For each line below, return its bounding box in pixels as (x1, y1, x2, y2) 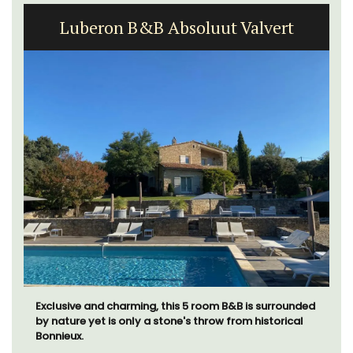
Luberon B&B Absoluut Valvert (59, 16, 294, 39)
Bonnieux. (35, 329, 84, 344)
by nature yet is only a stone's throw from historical (35, 314, 303, 329)
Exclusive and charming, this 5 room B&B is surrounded (35, 299, 315, 314)
